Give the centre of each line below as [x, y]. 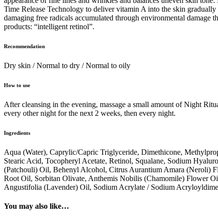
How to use [17, 85]
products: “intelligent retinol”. [49, 26]
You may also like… [36, 206]
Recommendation [24, 46]
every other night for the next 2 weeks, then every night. [90, 113]
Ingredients [17, 133]
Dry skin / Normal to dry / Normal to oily [67, 65]
